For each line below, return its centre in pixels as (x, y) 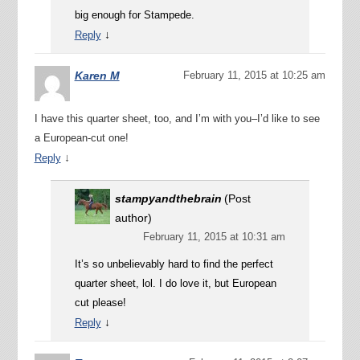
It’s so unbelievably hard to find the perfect (174, 264)
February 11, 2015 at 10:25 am (255, 75)
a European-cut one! (81, 137)
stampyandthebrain (168, 198)
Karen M (97, 75)
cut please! (100, 302)
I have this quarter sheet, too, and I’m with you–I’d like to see (177, 118)
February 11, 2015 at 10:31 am (215, 236)
